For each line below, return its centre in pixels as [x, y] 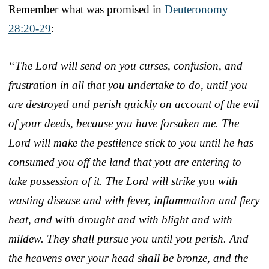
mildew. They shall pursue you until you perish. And [128, 238]
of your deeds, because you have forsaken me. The [124, 123]
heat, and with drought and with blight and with [120, 219]
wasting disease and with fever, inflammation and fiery [134, 200]
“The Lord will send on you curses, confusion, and [125, 65]
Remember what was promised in [86, 9]
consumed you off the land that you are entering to [125, 162]
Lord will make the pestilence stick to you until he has [131, 142]
